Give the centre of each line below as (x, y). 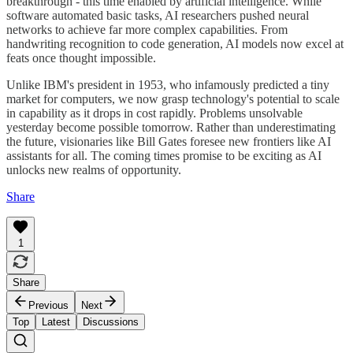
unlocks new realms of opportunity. (94, 169)
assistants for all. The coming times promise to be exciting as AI (164, 155)
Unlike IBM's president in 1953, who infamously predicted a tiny (168, 84)
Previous (48, 305)
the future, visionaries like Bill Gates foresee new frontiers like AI (169, 141)
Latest (56, 321)
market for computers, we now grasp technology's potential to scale (173, 98)
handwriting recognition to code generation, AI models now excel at (175, 43)
